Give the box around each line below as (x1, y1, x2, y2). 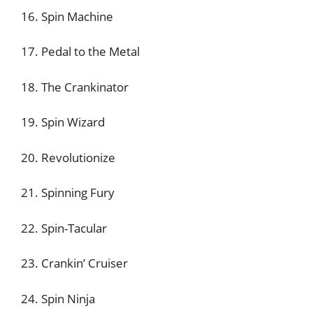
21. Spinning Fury (21, 184, 115, 201)
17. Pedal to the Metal (21, 43, 140, 59)
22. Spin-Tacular (21, 219, 107, 236)
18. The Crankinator (21, 78, 129, 95)
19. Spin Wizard (21, 114, 105, 130)
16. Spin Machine (21, 8, 113, 24)
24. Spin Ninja (21, 290, 95, 307)
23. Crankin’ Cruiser (21, 255, 128, 271)
